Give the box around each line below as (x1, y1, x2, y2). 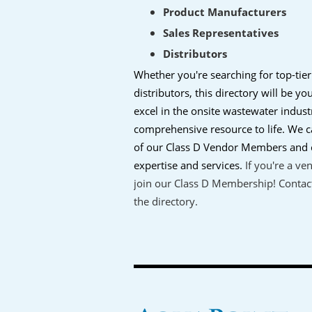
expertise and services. (134, 158, 245, 172)
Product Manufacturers (163, 5, 286, 19)
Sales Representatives (163, 26, 279, 40)
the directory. (134, 194, 198, 208)
